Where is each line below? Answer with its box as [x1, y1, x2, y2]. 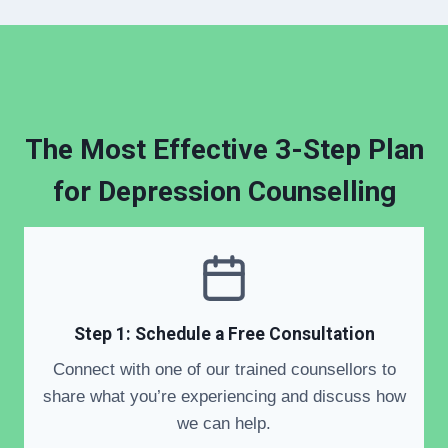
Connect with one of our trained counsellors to [52, 359, 396, 379]
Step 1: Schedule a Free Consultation [73, 324, 375, 345]
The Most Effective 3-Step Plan [24, 133, 424, 167]
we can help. [177, 413, 271, 433]
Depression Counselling [97, 175, 396, 209]
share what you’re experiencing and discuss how [42, 386, 406, 406]
